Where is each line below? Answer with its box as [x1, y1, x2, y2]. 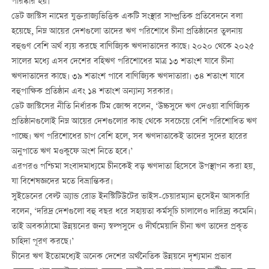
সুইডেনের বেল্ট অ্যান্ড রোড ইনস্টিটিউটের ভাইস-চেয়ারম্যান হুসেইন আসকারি [11, 190, 250, 204]
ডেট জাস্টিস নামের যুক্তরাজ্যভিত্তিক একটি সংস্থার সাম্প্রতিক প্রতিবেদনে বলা [11, 10, 243, 24]
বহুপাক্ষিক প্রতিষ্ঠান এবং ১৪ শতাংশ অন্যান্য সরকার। [11, 85, 173, 99]
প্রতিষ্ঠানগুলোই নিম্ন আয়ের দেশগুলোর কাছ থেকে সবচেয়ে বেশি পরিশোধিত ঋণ [11, 115, 257, 129]
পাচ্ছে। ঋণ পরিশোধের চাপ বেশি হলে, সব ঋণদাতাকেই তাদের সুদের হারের [11, 130, 247, 144]
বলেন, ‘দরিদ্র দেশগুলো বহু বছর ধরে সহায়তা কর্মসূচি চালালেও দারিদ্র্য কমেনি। [11, 205, 256, 219]
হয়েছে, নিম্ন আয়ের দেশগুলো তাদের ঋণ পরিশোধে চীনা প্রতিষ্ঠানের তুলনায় [11, 25, 243, 39]
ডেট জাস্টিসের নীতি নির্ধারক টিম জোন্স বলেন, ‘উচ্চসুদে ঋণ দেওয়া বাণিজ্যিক [11, 100, 250, 114]
